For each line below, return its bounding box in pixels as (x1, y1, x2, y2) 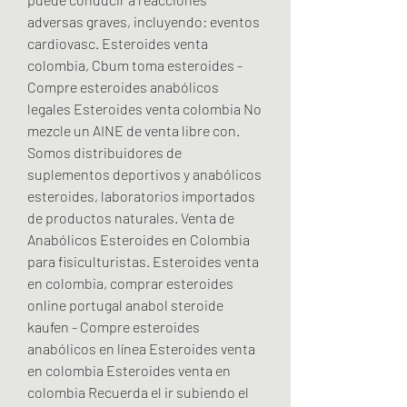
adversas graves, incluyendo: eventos (27, 12, 260, 30)
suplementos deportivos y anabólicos (27, 164, 262, 183)
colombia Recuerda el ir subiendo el (27, 382, 249, 401)
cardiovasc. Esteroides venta (27, 34, 208, 52)
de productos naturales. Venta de (27, 208, 234, 226)
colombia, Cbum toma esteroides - (27, 55, 243, 74)
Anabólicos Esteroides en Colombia (27, 230, 250, 248)
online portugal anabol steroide (27, 295, 223, 313)
